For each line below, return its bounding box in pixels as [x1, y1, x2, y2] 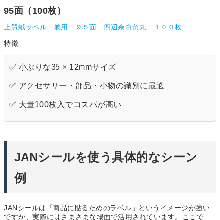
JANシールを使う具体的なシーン [14, 150, 198, 164]
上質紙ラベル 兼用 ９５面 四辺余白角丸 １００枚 [4, 23, 182, 31]
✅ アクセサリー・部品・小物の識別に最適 [9, 82, 165, 90]
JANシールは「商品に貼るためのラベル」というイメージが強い [4, 204, 210, 212]
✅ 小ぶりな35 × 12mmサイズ [9, 63, 116, 72]
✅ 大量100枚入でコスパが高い [9, 100, 122, 109]
